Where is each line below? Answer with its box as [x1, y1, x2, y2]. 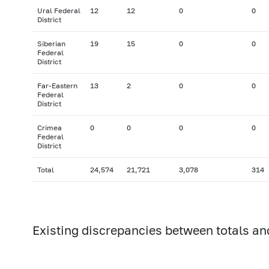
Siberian [37, 39, 65, 49]
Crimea [37, 123, 62, 133]
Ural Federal [37, 6, 80, 16]
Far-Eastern [37, 81, 77, 91]
